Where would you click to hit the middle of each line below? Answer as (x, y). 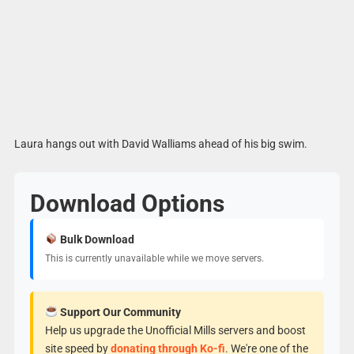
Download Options (127, 203)
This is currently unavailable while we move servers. (154, 258)
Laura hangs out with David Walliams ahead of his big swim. (160, 144)
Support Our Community (119, 312)
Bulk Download (96, 239)
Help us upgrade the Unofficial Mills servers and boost (175, 330)
